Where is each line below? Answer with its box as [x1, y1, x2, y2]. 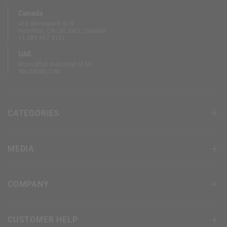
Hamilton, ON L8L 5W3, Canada [18, 27, 106, 35]
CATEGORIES [8, 108, 60, 118]
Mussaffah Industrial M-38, [18, 61, 94, 68]
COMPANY [8, 179, 49, 189]
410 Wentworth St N [18, 20, 74, 28]
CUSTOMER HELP [8, 214, 78, 224]
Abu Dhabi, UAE [18, 68, 61, 75]
